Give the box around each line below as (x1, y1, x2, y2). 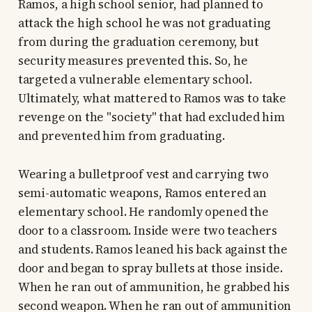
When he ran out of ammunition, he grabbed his (17, 279, 290, 296)
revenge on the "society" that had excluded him (17, 109, 285, 126)
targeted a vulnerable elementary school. (17, 71, 252, 88)
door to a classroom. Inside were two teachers (17, 222, 278, 240)
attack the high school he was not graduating (17, 15, 272, 32)
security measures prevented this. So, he (17, 52, 248, 70)
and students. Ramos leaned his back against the (17, 241, 288, 258)
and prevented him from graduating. (17, 127, 225, 145)
